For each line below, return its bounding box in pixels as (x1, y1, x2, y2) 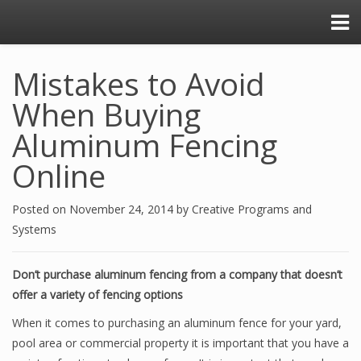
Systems (12, 222, 56, 237)
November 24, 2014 (69, 201, 176, 217)
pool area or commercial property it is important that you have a (12, 335, 349, 351)
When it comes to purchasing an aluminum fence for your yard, (12, 315, 342, 330)
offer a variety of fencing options (12, 287, 183, 302)
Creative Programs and (192, 201, 312, 217)
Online (12, 155, 106, 197)
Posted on (12, 201, 69, 217)
